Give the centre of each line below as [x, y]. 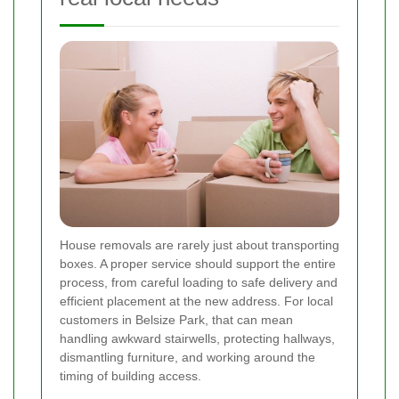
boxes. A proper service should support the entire [198, 263]
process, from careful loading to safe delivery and [199, 282]
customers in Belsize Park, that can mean [176, 319]
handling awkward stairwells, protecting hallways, [197, 338]
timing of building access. [130, 375]
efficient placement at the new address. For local [196, 301]
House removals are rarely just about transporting [199, 244]
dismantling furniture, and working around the [187, 357]
